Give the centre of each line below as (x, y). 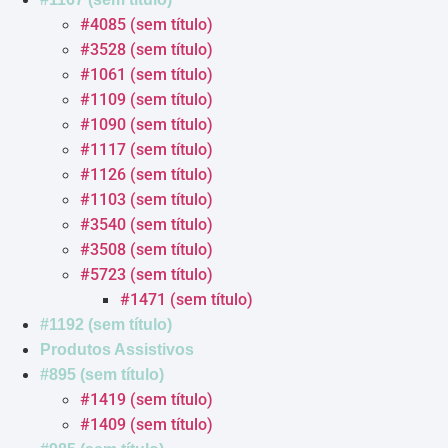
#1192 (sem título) (106, 325)
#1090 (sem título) (146, 125)
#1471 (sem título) (186, 300)
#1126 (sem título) (146, 175)
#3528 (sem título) (146, 50)
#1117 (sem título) (146, 150)
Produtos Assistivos (117, 350)
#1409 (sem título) (146, 425)
